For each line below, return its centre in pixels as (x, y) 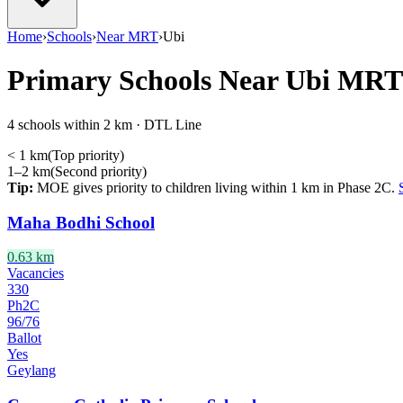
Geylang (31, 371)
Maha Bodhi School (81, 222)
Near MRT (127, 36)
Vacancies (36, 273)
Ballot (24, 338)
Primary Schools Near (146, 81)
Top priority (86, 155)
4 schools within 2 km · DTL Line (104, 124)
